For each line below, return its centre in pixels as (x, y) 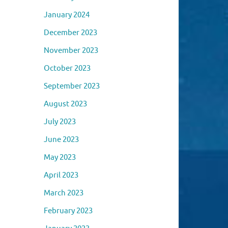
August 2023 (65, 104)
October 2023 (67, 68)
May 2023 (60, 157)
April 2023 (61, 175)
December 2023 (70, 33)
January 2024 (67, 15)
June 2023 (61, 139)
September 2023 (72, 86)
